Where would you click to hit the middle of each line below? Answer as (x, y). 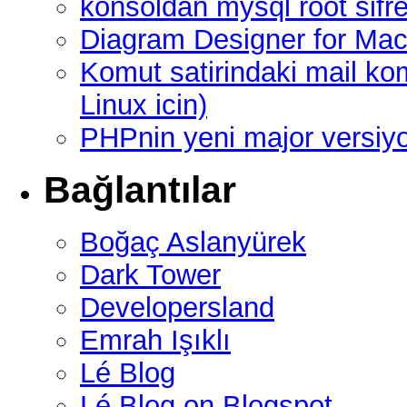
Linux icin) (144, 104)
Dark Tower (150, 274)
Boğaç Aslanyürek (193, 242)
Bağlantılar (140, 189)
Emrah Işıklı (155, 340)
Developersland (177, 307)
